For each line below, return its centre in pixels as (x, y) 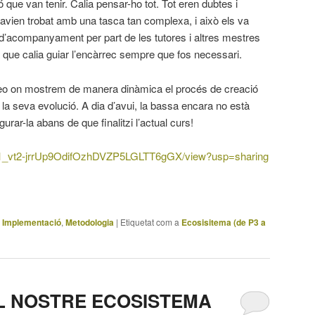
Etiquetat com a (150, 221)
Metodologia (90, 222)
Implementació (32, 222)
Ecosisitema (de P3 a (224, 222)
